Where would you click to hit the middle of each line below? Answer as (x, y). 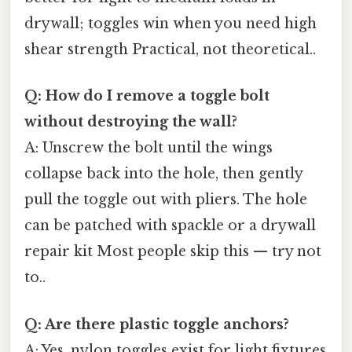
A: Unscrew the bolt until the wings (148, 148)
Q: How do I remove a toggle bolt (147, 96)
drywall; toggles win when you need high (170, 24)
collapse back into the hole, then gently (163, 174)
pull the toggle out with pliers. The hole (166, 200)
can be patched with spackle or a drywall (170, 226)
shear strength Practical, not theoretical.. (170, 50)
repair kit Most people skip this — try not (173, 252)
